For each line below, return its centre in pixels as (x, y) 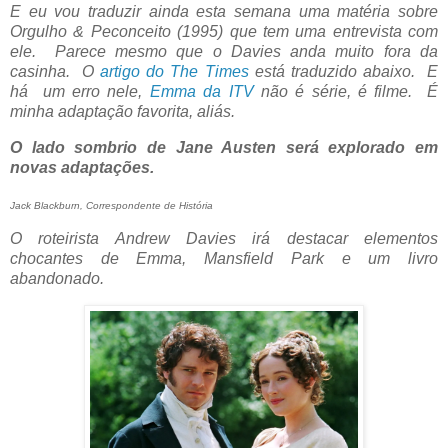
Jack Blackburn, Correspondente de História (111, 205)
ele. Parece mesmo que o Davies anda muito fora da (224, 51)
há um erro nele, (80, 91)
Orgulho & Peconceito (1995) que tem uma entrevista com (224, 31)
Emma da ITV (201, 91)
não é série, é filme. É (346, 91)
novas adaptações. (82, 167)
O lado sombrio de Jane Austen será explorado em (224, 147)
